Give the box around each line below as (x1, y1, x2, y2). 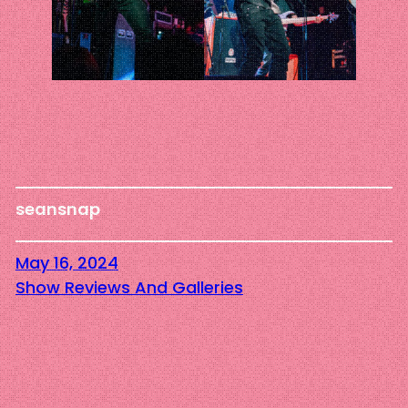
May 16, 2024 (15, 251, 118, 275)
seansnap (15, 197, 100, 220)
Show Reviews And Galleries (15, 276, 243, 300)
